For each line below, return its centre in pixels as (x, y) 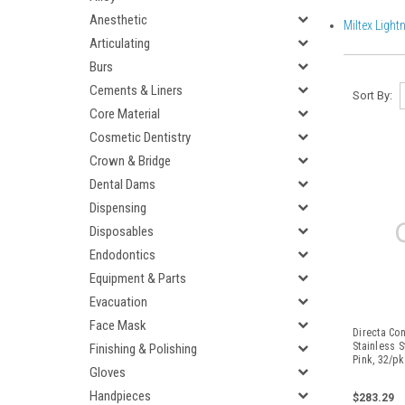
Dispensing (118, 208)
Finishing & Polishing (143, 349)
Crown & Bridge (130, 161)
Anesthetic (118, 20)
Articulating (120, 43)
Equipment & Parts (138, 278)
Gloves (108, 372)
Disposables (122, 231)
